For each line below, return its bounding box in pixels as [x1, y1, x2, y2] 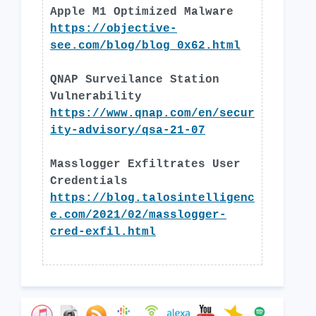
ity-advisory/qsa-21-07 [50, 124, 205, 137]
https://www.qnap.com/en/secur [50, 107, 255, 120]
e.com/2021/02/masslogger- [50, 209, 226, 221]
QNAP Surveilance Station [50, 73, 219, 86]
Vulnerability [50, 90, 142, 103]
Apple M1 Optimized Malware [50, 6, 233, 18]
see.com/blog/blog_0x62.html [50, 39, 241, 52]
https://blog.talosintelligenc [50, 192, 255, 205]
